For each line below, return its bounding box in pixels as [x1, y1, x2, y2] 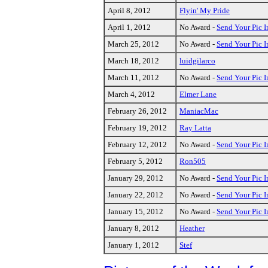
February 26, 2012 [108, 106, 167, 116]
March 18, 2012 [108, 56, 159, 66]
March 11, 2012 [108, 73, 159, 83]
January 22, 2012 [108, 190, 163, 200]
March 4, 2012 [108, 90, 155, 99]
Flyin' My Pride [179, 6, 230, 16]
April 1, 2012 [108, 23, 151, 32]
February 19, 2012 [108, 123, 167, 133]
